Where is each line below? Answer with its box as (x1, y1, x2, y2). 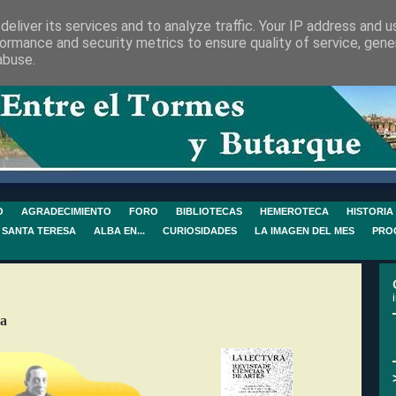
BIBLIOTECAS (176, 206, 242, 217)
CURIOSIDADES (163, 225, 237, 236)
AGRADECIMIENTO (21, 206, 111, 217)
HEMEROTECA (260, 206, 329, 217)
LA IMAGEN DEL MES (255, 225, 354, 236)
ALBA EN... (94, 225, 145, 236)
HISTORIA (346, 206, 393, 217)
